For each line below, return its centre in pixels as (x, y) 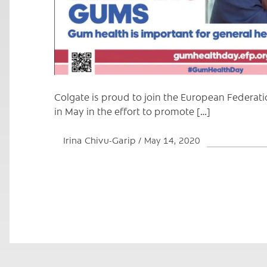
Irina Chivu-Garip (101, 139)
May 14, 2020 (172, 140)
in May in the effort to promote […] (132, 111)
